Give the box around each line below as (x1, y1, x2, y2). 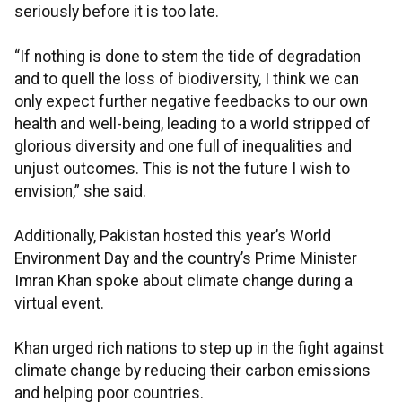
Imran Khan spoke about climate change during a (14, 272, 353, 291)
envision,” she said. (14, 182, 146, 201)
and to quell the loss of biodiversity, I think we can (14, 70, 359, 89)
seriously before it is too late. (14, 3, 219, 22)
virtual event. (14, 294, 104, 313)
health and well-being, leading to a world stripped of (14, 115, 371, 134)
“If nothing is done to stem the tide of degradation (14, 48, 361, 66)
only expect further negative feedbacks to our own (14, 92, 368, 111)
